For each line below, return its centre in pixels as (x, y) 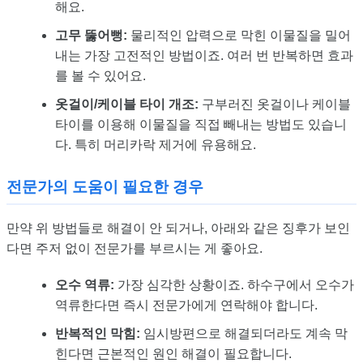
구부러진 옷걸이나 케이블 (275, 105)
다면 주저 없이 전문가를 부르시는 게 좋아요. (135, 249)
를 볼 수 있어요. (100, 76)
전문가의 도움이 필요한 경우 (105, 187)
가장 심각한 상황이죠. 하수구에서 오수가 (234, 285)
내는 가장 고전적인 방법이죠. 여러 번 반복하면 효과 (204, 56)
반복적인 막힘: (98, 334)
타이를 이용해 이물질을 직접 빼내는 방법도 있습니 (201, 125)
